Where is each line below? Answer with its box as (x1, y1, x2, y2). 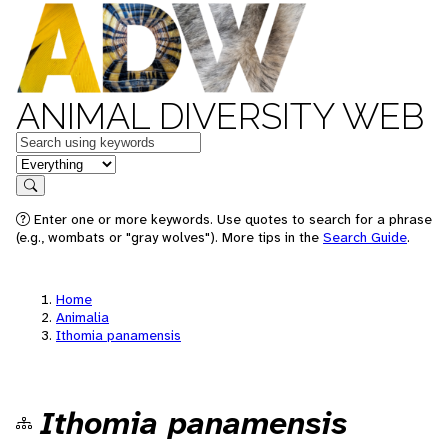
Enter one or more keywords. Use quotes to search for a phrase (30, 210, 432, 228)
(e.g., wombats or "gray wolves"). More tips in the (16, 228, 323, 246)
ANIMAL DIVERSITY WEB (16, 95, 424, 137)
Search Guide (323, 228, 407, 246)
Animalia (56, 308, 109, 326)
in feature (15, 152, 81, 173)
